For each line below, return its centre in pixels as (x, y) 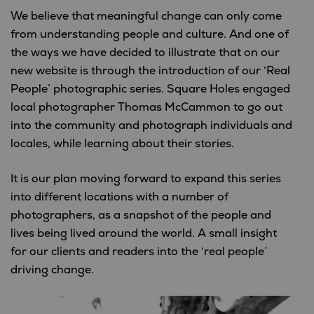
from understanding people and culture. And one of (150, 35)
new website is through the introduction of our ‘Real (150, 71)
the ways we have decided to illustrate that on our (145, 53)
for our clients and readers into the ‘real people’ (139, 252)
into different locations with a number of (120, 197)
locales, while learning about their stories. (122, 144)
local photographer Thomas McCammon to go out (146, 108)
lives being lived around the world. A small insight (144, 234)
